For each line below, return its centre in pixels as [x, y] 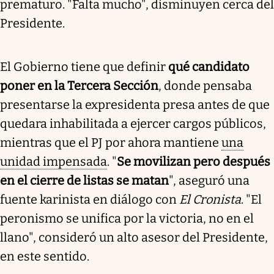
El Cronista [210, 199]
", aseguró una [209, 180]
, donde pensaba [205, 85]
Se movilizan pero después [194, 161]
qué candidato [209, 66]
